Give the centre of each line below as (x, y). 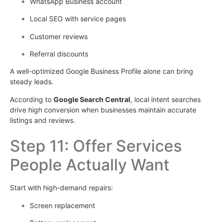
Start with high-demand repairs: (61, 188)
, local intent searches (166, 99)
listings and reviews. (43, 120)
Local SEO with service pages (78, 19)
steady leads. (32, 82)
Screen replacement (62, 205)
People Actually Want (90, 165)
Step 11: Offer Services (96, 146)
